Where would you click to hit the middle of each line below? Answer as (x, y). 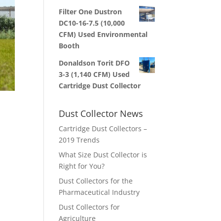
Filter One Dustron (91, 12)
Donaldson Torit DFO (94, 63)
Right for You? (82, 166)
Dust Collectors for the (96, 181)
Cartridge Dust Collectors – (103, 129)
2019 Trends (79, 140)
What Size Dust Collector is (103, 155)
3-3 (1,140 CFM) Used (94, 74)
